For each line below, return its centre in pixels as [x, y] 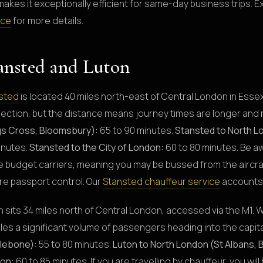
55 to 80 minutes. [75, 244]
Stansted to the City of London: [97, 147]
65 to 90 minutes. [136, 130]
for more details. [47, 20]
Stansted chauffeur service [161, 181]
